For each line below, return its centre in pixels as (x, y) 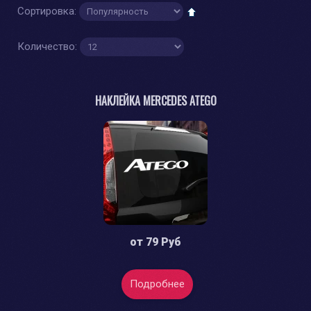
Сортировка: (48, 11)
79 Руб (163, 242)
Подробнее (157, 284)
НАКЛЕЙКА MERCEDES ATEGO (155, 101)
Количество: (49, 46)
